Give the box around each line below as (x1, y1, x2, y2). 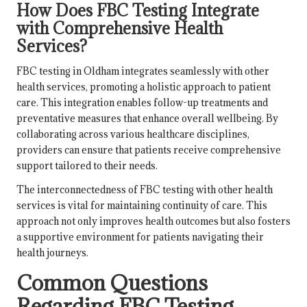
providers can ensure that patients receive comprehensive (16, 143, 281, 157)
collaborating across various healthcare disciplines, (16, 127, 249, 141)
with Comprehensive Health (16, 18, 223, 39)
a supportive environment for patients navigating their (16, 230, 264, 244)
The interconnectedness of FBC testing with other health (16, 183, 273, 197)
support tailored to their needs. (16, 159, 158, 173)
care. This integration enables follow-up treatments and (16, 96, 268, 110)
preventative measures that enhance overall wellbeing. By (16, 112, 278, 125)
